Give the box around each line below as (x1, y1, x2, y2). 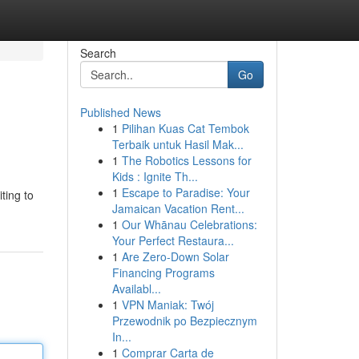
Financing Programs (111, 264, 215, 280)
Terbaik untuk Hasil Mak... (111, 136, 244, 152)
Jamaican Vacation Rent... (111, 200, 244, 216)
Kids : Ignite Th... (111, 168, 198, 184)
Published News (79, 104, 161, 120)
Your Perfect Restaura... (111, 232, 234, 248)
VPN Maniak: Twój (121, 296, 214, 313)
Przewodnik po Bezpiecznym (111, 313, 257, 329)
